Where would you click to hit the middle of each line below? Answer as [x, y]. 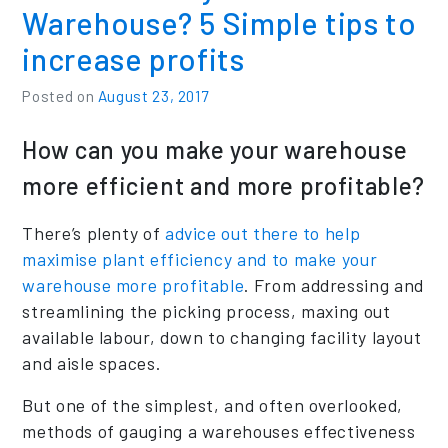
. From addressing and [334, 284]
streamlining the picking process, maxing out [206, 310]
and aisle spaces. [91, 362]
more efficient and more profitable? [223, 185]
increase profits [133, 58]
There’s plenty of [93, 232]
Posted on [60, 95]
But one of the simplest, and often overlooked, [212, 404]
